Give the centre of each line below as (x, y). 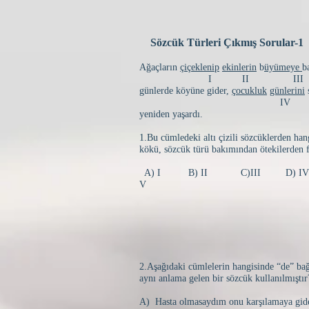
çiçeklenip (200, 67)
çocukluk (249, 91)
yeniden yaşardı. (171, 114)
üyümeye (283, 67)
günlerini (287, 91)
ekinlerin (239, 67)
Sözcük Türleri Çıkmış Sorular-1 (221, 42)
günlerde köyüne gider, (186, 91)
